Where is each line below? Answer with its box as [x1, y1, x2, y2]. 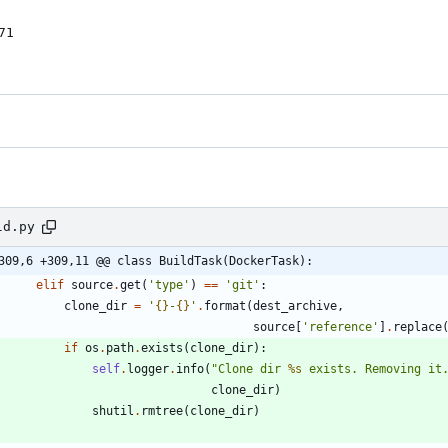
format [204, 298, 246, 313]
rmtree [141, 403, 183, 418]
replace [393, 319, 442, 334]
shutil [92, 403, 134, 418]
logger [127, 361, 169, 376]
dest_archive [253, 298, 337, 313]
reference [309, 319, 372, 334]
